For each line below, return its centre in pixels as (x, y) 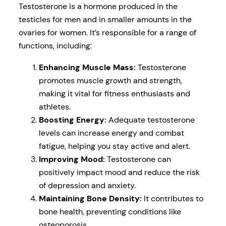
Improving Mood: (72, 159)
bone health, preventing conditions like (110, 211)
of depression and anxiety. (87, 185)
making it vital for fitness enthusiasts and (114, 93)
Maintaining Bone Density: (90, 198)
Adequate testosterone (150, 120)
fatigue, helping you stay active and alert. (114, 146)
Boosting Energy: (72, 120)
